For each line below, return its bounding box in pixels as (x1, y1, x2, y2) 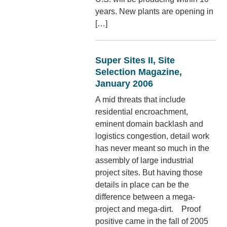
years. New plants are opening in (95, 7, 214, 16)
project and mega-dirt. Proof (95, 204, 201, 213)
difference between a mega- (95, 192, 196, 201)
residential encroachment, (95, 107, 188, 116)
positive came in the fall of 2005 (95, 216, 209, 225)
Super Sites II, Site (95, 55, 175, 65)
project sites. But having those (95, 168, 203, 177)
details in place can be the (95, 180, 190, 189)
